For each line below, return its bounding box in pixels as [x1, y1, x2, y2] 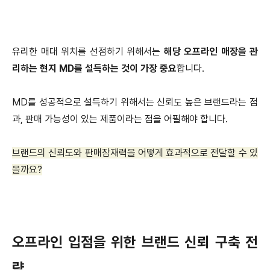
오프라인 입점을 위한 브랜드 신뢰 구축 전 [12, 233, 258, 251]
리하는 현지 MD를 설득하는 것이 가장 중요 [12, 63, 177, 75]
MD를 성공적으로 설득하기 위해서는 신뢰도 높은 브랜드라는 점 [12, 96, 258, 108]
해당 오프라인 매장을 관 [163, 46, 258, 58]
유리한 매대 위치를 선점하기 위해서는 [12, 46, 164, 58]
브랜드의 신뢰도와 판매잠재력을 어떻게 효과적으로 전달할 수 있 [12, 147, 258, 159]
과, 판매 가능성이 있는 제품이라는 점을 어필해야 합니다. [12, 113, 228, 125]
